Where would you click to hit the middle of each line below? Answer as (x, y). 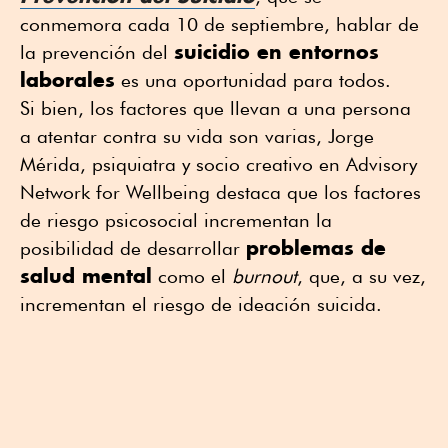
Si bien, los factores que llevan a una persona (215, 108)
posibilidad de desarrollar (133, 248)
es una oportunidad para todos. (253, 80)
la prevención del (97, 52)
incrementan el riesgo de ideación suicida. (201, 304)
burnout (264, 276)
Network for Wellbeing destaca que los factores (220, 192)
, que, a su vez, (361, 276)
